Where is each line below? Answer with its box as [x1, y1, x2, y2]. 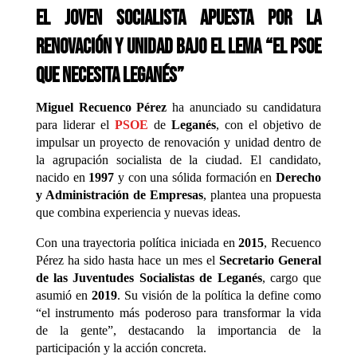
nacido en [35, 170, 89, 184]
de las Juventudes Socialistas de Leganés [35, 270, 262, 284]
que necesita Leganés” [35, 63, 184, 88]
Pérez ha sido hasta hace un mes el [35, 253, 220, 267]
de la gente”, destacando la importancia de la [35, 323, 322, 337]
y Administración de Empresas [35, 187, 203, 202]
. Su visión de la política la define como [116, 288, 322, 302]
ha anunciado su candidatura [167, 100, 322, 114]
